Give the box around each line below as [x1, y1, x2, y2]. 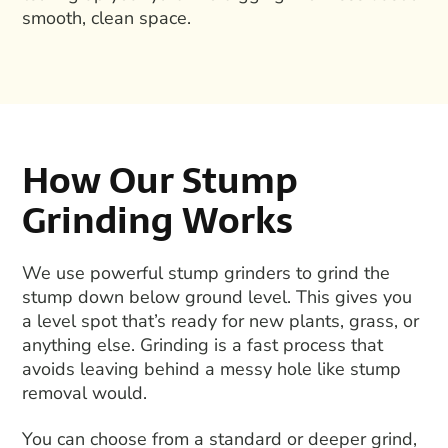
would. [87, 380, 148, 405]
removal [22, 380, 88, 405]
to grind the [291, 260, 391, 285]
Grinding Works [22, 190, 294, 250]
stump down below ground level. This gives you [22, 284, 413, 309]
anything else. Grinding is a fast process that [22, 332, 384, 357]
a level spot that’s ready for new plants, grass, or [22, 308, 420, 333]
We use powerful [22, 260, 169, 285]
